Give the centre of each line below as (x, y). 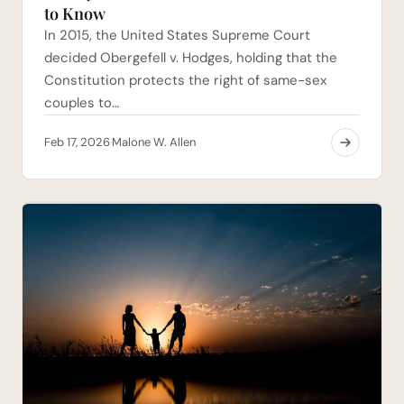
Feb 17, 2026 (77, 142)
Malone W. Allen (154, 142)
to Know (75, 13)
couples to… (82, 102)
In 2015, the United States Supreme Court (177, 35)
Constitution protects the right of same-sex (185, 80)
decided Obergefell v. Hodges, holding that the (191, 57)
